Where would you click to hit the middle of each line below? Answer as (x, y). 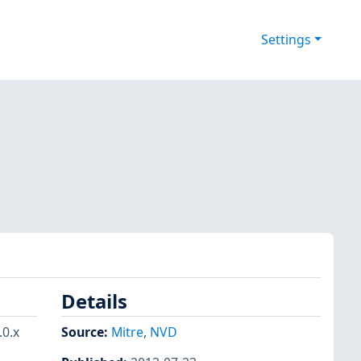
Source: (86, 332)
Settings (286, 40)
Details (94, 302)
